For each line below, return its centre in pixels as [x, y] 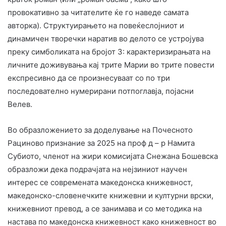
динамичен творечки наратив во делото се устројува [106, 38]
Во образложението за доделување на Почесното [100, 130]
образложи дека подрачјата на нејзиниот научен [97, 169]
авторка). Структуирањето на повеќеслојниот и [96, 25]
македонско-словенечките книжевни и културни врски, [110, 195]
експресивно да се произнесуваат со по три [89, 78]
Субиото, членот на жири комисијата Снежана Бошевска [113, 156]
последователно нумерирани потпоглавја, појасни [101, 91]
